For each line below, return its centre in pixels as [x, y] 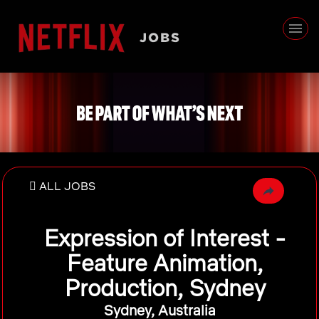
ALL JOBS [67, 186]
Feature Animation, [165, 263]
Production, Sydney [165, 288]
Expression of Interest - [165, 238]
